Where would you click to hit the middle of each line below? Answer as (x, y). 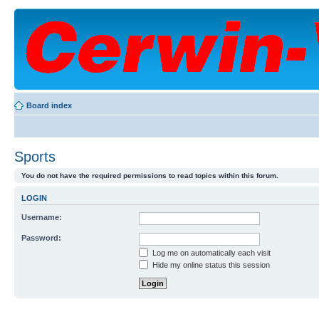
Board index (49, 105)
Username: (42, 217)
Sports (35, 157)
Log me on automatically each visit (210, 252)
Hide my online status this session (210, 265)
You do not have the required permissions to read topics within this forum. (150, 176)
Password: (41, 237)
